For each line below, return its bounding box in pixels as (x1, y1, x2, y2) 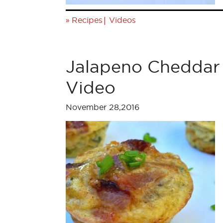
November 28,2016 (66, 103, 139, 111)
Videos (109, 15, 136, 24)
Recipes (72, 15, 103, 24)
